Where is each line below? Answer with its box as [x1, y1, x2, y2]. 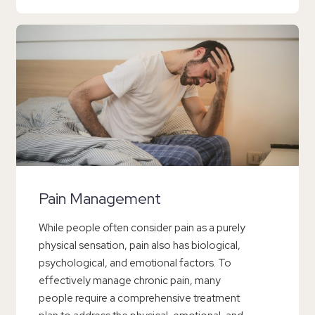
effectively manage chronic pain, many [39, 273, 221, 288]
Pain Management [39, 188, 161, 209]
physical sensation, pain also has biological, [39, 238, 240, 252]
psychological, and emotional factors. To [39, 255, 231, 270]
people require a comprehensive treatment [39, 290, 240, 305]
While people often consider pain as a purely [39, 220, 245, 235]
